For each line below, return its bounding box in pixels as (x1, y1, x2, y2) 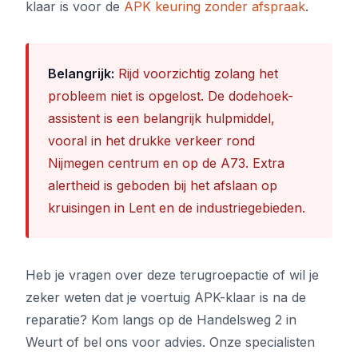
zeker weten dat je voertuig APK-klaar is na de (26, 289, 306, 305)
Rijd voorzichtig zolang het (114, 66, 278, 82)
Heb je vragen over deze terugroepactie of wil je (26, 267, 319, 283)
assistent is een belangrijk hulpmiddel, (48, 110, 275, 126)
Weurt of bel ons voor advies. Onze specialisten (26, 334, 315, 350)
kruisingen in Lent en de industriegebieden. (48, 200, 305, 216)
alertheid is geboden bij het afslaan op (48, 177, 277, 193)
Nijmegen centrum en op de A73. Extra (48, 155, 284, 171)
